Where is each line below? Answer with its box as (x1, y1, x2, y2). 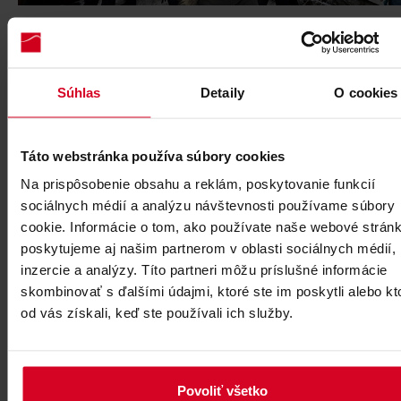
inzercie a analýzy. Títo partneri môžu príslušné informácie (21, 261, 388, 277)
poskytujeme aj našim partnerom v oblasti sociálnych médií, (21, 240, 396, 256)
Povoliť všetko (177, 382, 268, 398)
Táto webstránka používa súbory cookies (21, 148, 286, 163)
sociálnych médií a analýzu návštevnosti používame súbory (21, 197, 395, 213)
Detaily (200, 84, 244, 99)
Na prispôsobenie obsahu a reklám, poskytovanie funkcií (21, 175, 375, 192)
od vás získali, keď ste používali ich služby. (21, 304, 294, 320)
